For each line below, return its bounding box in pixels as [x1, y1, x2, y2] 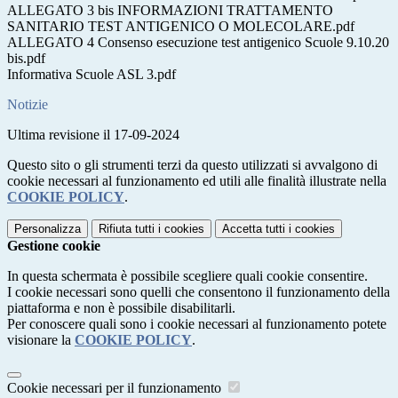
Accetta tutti [222, 221, 285, 235]
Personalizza [14, 221, 81, 235]
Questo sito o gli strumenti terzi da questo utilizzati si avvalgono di [7, 156, 378, 172]
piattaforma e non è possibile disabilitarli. [7, 299, 235, 315]
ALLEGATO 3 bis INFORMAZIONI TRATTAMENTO [7, 2, 333, 18]
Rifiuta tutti [99, 221, 155, 235]
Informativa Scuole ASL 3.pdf [7, 66, 176, 82]
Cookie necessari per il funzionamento [7, 379, 225, 395]
